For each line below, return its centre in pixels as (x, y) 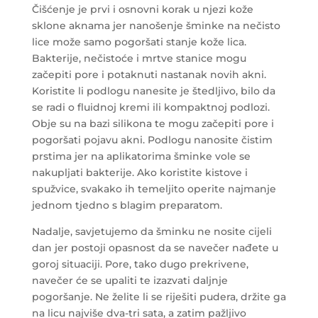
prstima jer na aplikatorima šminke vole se (141, 157)
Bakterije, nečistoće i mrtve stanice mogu (139, 59)
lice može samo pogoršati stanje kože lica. (139, 42)
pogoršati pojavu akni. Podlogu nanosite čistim (152, 140)
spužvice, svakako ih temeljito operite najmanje (154, 189)
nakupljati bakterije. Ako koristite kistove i (139, 173)
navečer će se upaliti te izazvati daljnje (130, 281)
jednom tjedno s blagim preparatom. (127, 205)
